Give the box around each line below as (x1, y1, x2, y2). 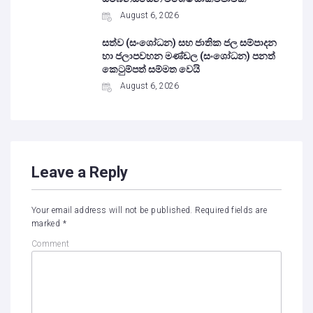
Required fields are (195, 205, 267, 215)
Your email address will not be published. (31, 205, 193, 215)
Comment (31, 239, 70, 249)
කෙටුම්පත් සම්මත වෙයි (102, 64, 201, 75)
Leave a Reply (31, 163, 128, 181)
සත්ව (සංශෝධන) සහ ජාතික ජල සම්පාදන (102, 37, 277, 48)
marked (31, 219, 63, 228)
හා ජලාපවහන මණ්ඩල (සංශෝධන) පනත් (102, 50, 276, 61)
